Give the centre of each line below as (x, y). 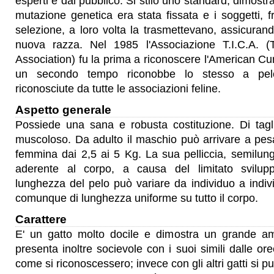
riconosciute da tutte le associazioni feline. (118, 89)
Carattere (41, 219)
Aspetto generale (63, 109)
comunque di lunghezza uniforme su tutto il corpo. (137, 198)
